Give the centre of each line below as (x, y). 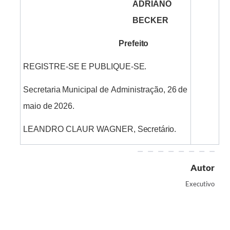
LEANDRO (43, 129)
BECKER (150, 21)
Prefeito (134, 44)
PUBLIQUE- (111, 67)
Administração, (138, 90)
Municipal (80, 90)
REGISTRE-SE (51, 67)
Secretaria (42, 90)
